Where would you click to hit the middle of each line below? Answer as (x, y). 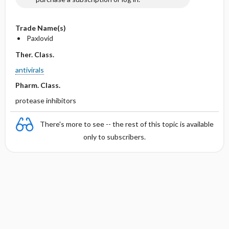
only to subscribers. (114, 137)
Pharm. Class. (38, 85)
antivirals (29, 70)
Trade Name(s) (40, 28)
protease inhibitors (45, 100)
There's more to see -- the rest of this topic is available (127, 124)
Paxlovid (40, 38)
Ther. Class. (35, 54)
